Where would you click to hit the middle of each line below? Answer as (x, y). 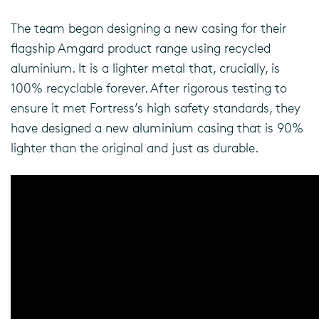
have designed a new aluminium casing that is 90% (157, 127)
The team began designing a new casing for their (148, 28)
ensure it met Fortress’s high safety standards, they (156, 108)
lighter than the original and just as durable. (136, 147)
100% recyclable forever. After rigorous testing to (149, 88)
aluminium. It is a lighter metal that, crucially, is (145, 68)
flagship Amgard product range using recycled (141, 48)
